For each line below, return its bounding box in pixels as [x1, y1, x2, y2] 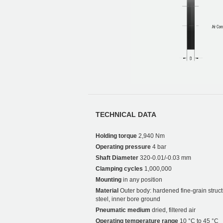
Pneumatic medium [96, 207, 150, 214]
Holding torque [96, 132, 137, 140]
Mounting [96, 176, 121, 184]
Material [96, 187, 118, 195]
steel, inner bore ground [96, 196, 160, 203]
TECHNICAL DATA [96, 111, 156, 119]
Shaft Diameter [96, 154, 138, 162]
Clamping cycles [96, 165, 143, 173]
